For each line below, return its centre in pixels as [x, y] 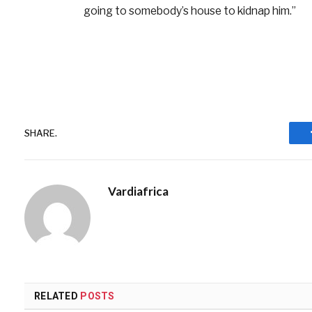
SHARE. [41, 133]
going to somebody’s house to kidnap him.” [189, 11]
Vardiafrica [138, 192]
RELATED [57, 296]
